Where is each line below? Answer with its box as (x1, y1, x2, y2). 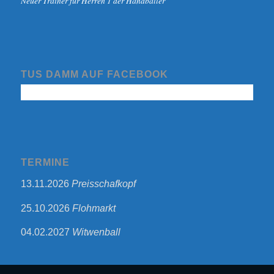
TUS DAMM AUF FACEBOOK (20, 68, 168, 80)
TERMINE (20, 157, 70, 168)
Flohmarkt (72, 202, 116, 213)
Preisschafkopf (71, 178, 136, 189)
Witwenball (72, 227, 120, 238)
